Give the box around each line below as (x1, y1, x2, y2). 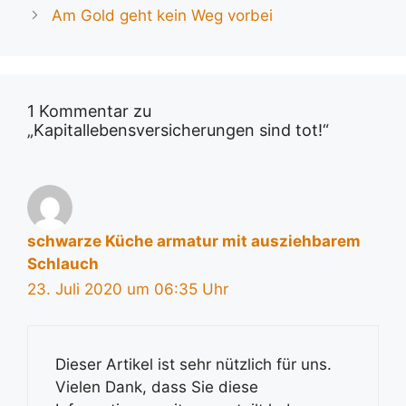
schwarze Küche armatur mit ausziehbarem (27, 231, 361, 250)
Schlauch (27, 254, 99, 273)
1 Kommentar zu (27, 101, 151, 121)
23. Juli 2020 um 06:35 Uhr (27, 279, 228, 298)
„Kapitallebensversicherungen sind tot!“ (27, 120, 329, 140)
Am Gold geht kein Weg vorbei (52, 5, 274, 24)
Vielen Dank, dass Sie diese (55, 378, 258, 396)
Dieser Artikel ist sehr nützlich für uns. (55, 355, 332, 373)
